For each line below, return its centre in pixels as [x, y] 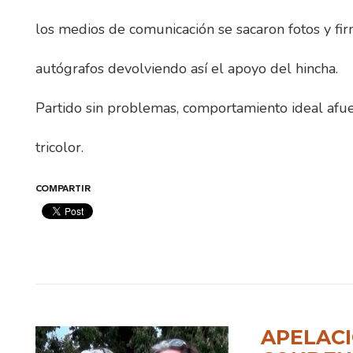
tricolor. [59, 148]
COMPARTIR [63, 189]
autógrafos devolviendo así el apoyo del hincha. [187, 69]
